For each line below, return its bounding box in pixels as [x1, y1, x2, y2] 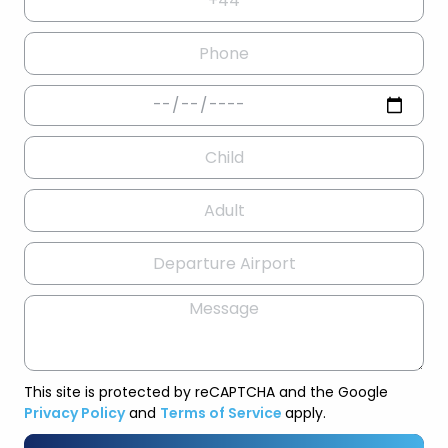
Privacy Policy [24, 402, 125, 423]
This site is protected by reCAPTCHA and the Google [24, 381, 388, 402]
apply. [285, 402, 326, 423]
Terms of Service [160, 402, 285, 423]
